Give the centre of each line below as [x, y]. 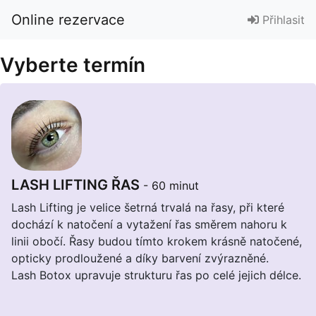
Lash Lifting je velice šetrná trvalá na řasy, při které [148, 207]
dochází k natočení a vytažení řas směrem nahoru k [149, 224]
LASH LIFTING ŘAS [77, 185]
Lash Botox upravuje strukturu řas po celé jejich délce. [156, 275]
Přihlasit [282, 20]
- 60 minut [171, 186]
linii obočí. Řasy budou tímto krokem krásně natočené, [157, 241]
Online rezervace [68, 20]
